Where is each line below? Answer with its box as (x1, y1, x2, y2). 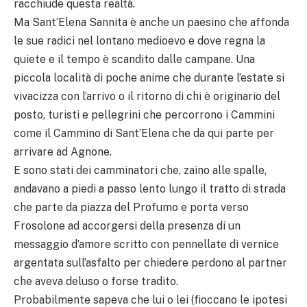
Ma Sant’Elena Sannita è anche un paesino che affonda (14, 16, 289, 29)
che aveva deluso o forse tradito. (14, 275, 178, 288)
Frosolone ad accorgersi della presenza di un (14, 219, 241, 233)
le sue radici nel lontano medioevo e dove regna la (14, 34, 265, 48)
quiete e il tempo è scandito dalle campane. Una (14, 53, 255, 66)
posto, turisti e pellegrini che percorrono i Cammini (14, 108, 275, 122)
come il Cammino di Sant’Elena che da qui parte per (14, 127, 274, 140)
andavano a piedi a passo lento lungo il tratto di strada (14, 182, 286, 196)
